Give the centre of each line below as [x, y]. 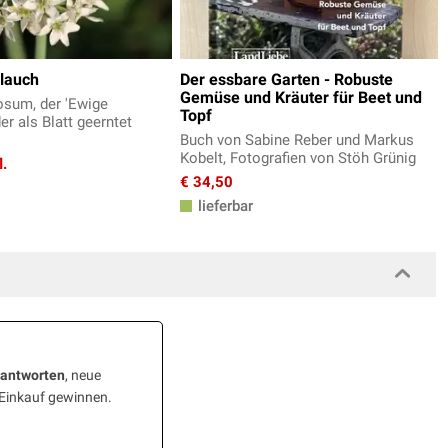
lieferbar [223, 206]
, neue [83, 375]
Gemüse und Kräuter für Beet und [301, 98]
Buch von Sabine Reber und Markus [297, 140]
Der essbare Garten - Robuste [286, 80]
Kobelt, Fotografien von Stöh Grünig [298, 158]
